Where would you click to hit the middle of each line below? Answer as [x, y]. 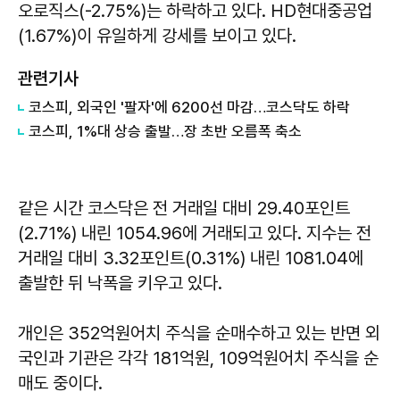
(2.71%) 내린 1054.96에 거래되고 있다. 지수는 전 [195, 233]
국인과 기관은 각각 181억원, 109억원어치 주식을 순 [198, 358]
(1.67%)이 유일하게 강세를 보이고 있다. [159, 35]
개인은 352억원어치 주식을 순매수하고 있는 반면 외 [199, 333]
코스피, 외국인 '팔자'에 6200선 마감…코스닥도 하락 [189, 107]
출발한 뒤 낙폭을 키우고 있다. [120, 283]
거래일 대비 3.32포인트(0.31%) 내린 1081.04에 [191, 258]
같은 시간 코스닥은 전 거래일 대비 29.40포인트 [184, 208]
